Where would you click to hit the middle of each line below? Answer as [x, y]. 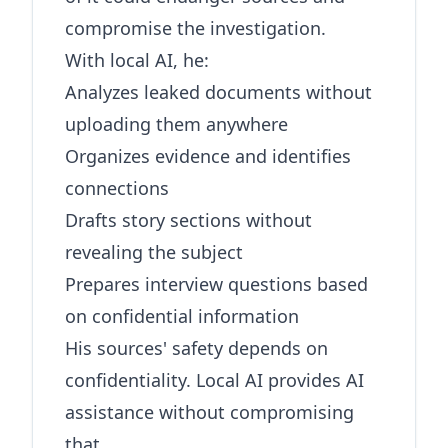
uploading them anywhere [176, 124]
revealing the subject [154, 252]
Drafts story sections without [188, 220]
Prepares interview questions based [216, 284]
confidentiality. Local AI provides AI [214, 380]
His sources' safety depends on [196, 348]
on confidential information [182, 316]
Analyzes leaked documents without [218, 92]
